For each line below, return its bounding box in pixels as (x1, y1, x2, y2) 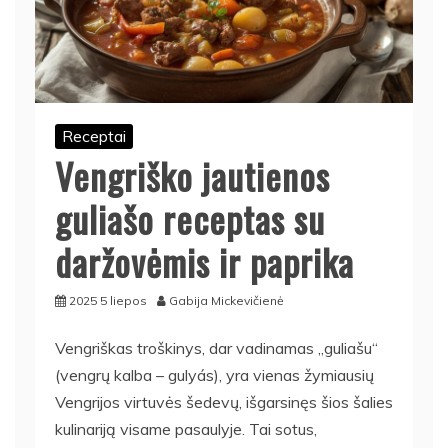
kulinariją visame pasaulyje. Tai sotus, (55, 418, 317, 439)
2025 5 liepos (69, 292, 147, 308)
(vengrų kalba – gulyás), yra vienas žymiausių (55, 364, 374, 385)
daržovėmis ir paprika (55, 234, 354, 288)
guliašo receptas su (55, 191, 325, 245)
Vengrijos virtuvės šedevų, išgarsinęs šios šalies (55, 391, 393, 412)
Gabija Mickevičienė (169, 292, 284, 308)
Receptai (62, 125, 126, 146)
